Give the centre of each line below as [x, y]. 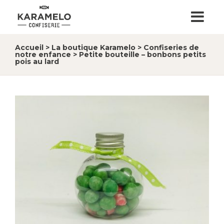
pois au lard [37, 61]
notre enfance [43, 54]
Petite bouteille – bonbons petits [142, 54]
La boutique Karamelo [93, 47]
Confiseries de [171, 47]
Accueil [29, 47]
